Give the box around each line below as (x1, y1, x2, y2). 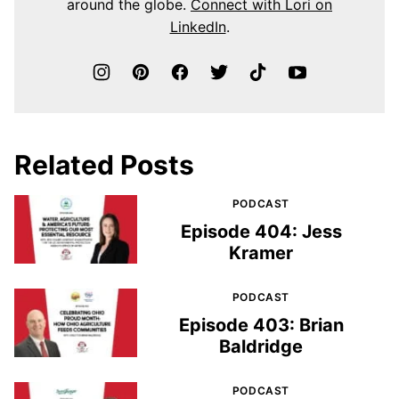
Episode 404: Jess (180, 220, 342, 242)
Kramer (229, 241, 293, 264)
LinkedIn (169, 17, 226, 36)
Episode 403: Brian (178, 313, 344, 336)
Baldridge (219, 335, 303, 357)
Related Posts (14, 148, 194, 181)
